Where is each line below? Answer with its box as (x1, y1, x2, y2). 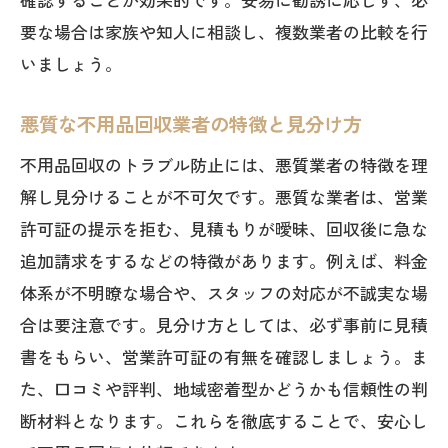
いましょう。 (20, 51, 122, 76)
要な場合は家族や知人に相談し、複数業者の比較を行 (20, 19, 428, 44)
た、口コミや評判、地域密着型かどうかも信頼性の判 (20, 376, 428, 401)
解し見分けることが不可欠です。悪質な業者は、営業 (20, 184, 428, 209)
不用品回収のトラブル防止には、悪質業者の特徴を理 (20, 152, 428, 177)
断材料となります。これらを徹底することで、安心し (20, 408, 428, 433)
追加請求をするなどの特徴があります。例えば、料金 (20, 248, 428, 273)
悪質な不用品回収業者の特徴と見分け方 (20, 110, 362, 138)
